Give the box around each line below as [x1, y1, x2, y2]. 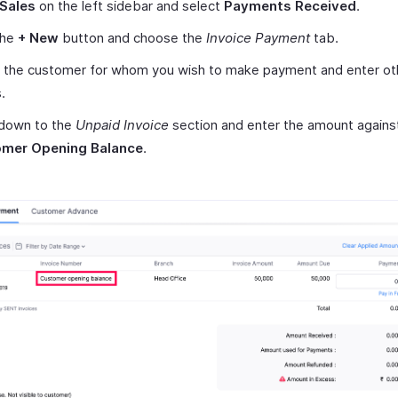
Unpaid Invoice [76, 116, 169, 133]
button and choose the [59, 29, 206, 46]
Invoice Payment [206, 29, 310, 46]
